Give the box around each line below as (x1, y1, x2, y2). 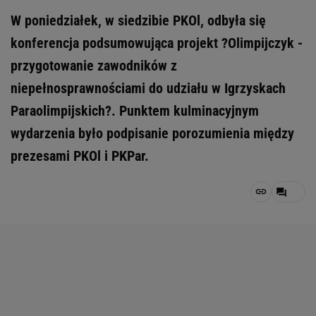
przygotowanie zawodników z (11, 57, 177, 74)
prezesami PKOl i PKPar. (11, 147, 149, 164)
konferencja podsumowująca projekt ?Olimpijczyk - (11, 35, 303, 51)
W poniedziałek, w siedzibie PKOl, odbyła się (11, 12, 266, 29)
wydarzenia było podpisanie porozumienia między (11, 125, 294, 142)
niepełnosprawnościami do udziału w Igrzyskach (11, 80, 286, 97)
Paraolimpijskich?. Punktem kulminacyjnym (11, 102, 259, 119)
